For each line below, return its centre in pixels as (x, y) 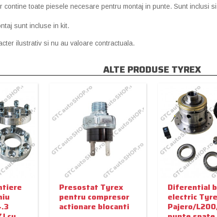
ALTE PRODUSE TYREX (152, 70)
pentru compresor (94, 197)
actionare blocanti (94, 206)
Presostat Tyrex (91, 187)
